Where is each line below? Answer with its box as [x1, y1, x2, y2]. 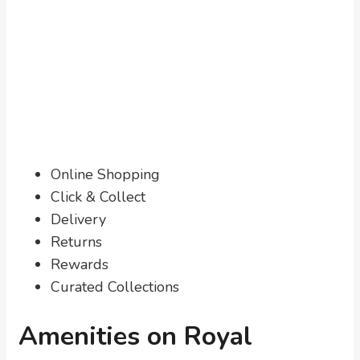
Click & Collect [51, 187, 145, 207]
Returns [51, 232, 102, 252]
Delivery [51, 210, 106, 229]
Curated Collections [51, 277, 179, 297]
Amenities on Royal [18, 319, 252, 354]
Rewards [51, 255, 108, 274]
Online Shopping [51, 165, 160, 184]
